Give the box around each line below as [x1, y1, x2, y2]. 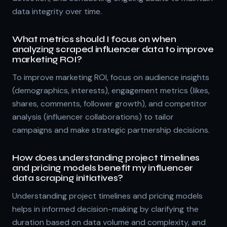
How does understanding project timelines [12, 152, 200, 163]
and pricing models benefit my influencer [12, 162, 193, 173]
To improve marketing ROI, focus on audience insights [12, 71, 209, 83]
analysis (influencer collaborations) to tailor [12, 111, 174, 122]
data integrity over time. [12, 6, 102, 17]
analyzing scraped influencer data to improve [12, 44, 214, 55]
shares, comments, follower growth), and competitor [12, 98, 207, 109]
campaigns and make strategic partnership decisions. [12, 124, 210, 135]
